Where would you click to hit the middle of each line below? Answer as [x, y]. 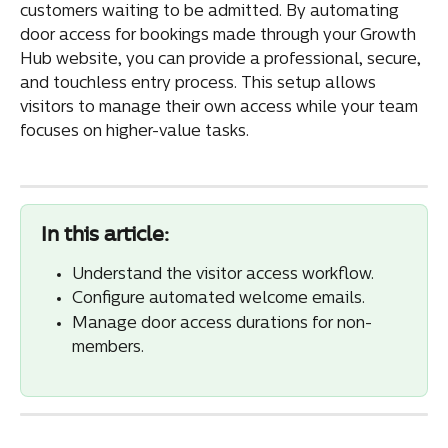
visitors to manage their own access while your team [221, 108]
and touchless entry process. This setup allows [200, 84]
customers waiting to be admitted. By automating [211, 12]
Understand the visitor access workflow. [223, 274]
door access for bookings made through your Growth [220, 36]
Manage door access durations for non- [222, 323]
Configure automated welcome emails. [218, 299]
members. [108, 347]
